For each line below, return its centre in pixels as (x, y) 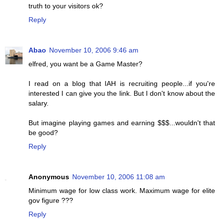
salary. (39, 103)
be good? (43, 133)
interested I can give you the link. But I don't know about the (122, 94)
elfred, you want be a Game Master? (85, 64)
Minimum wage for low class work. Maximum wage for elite (122, 191)
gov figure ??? (51, 201)
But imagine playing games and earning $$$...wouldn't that (122, 123)
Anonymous (49, 177)
